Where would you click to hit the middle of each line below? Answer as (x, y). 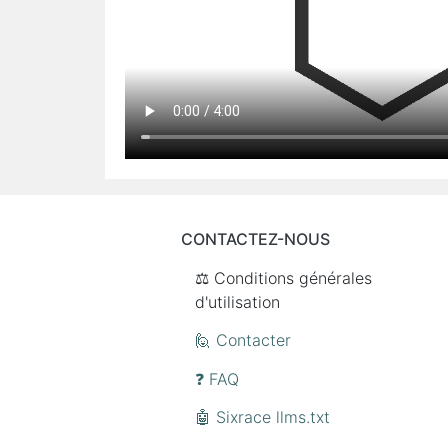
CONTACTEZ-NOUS (255, 239)
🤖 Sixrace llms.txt (263, 416)
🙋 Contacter (243, 340)
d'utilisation (238, 301)
